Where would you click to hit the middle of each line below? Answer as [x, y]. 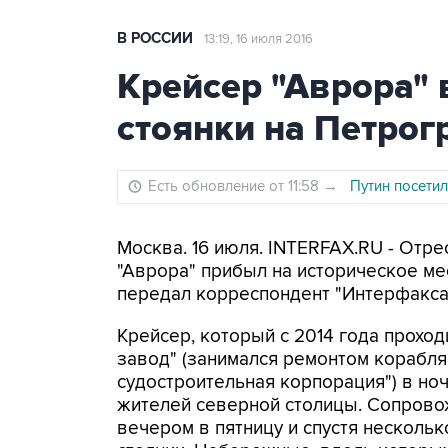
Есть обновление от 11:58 [235, 186]
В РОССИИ [155, 38]
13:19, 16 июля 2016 [258, 39]
